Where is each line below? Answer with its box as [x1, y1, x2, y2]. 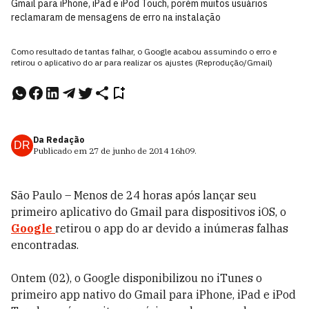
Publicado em [33, 146, 89, 156]
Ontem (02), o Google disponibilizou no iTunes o [11, 271, 262, 285]
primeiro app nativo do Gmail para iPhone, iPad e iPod [11, 288, 296, 301]
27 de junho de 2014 [89, 146, 168, 156]
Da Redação [33, 134, 84, 145]
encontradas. [11, 238, 79, 252]
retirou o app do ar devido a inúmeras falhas [55, 221, 288, 235]
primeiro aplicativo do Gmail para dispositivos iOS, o [11, 205, 286, 219]
